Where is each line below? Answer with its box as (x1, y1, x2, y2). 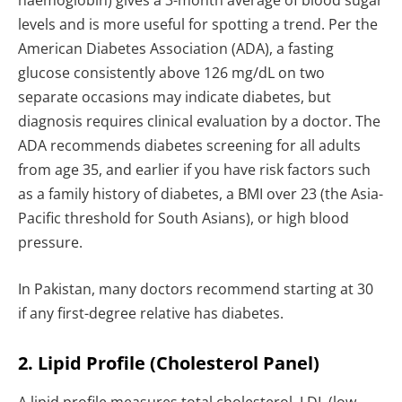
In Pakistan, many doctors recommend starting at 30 (18, 278, 373, 299)
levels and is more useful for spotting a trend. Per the (18, 14, 378, 35)
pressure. (18, 232, 83, 253)
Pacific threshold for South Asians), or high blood (18, 208, 349, 229)
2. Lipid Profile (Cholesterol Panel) (18, 350, 319, 375)
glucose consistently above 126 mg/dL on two (18, 63, 325, 83)
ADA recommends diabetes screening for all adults (18, 135, 361, 156)
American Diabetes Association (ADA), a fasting (18, 39, 334, 59)
